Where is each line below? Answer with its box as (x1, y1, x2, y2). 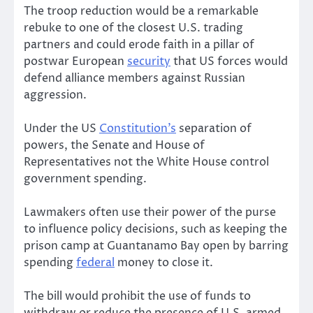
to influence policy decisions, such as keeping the (24, 221, 287, 238)
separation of (176, 121, 252, 137)
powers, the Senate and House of (24, 138, 205, 154)
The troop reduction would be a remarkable (24, 3, 259, 19)
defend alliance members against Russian (24, 70, 245, 86)
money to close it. (115, 255, 213, 271)
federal (76, 255, 115, 271)
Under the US (24, 121, 99, 137)
